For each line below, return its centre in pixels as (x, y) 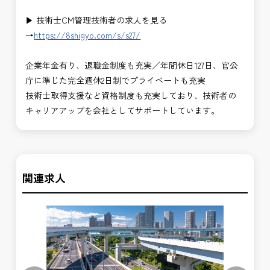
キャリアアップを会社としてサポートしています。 (123, 111)
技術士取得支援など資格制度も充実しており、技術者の (131, 96)
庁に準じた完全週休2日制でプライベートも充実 (116, 80)
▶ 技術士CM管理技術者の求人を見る (96, 20)
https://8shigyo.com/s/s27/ (87, 35)
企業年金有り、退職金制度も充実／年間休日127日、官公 (132, 65)
